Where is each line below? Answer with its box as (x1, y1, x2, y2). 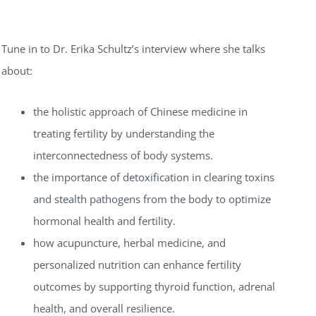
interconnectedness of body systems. (33, 147, 213, 162)
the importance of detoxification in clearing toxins (33, 169, 274, 184)
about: (1, 63, 32, 78)
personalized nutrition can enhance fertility (33, 257, 241, 272)
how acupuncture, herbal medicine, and (33, 235, 226, 250)
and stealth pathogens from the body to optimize (33, 191, 271, 206)
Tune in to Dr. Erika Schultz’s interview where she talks (1, 42, 265, 56)
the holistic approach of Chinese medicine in (33, 104, 248, 119)
